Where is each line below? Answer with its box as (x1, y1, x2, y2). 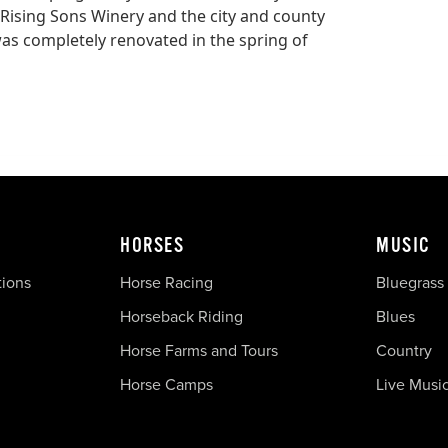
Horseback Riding (120, 304, 243, 328)
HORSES (120, 233, 184, 257)
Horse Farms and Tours (120, 338, 278, 362)
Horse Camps (120, 372, 213, 396)
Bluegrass (376, 270, 444, 294)
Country (376, 338, 432, 362)
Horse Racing (120, 270, 213, 294)
